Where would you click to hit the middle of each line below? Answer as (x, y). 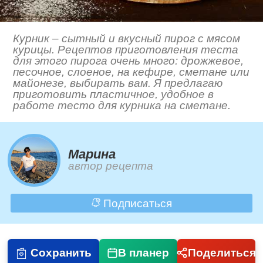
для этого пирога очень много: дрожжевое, (129, 61)
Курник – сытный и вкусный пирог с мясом (127, 39)
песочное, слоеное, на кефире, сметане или (131, 72)
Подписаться (136, 203)
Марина (92, 154)
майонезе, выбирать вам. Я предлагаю (118, 83)
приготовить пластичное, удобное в (114, 95)
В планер (144, 252)
